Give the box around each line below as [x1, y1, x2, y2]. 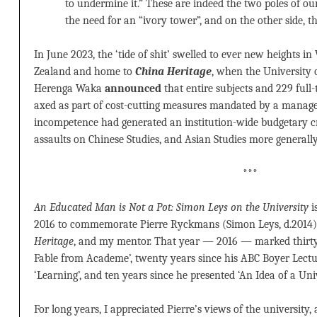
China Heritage [135, 65, 212, 79]
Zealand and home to [34, 65, 135, 79]
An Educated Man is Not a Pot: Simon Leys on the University [34, 201, 309, 214]
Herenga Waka [34, 82, 105, 96]
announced [105, 82, 161, 96]
